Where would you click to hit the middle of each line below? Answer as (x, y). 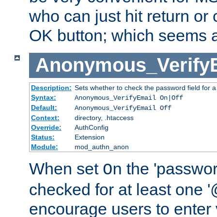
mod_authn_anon (101, 147)
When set (66, 168)
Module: (44, 147)
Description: (51, 87)
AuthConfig (91, 127)
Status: (43, 137)
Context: (45, 117)
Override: (46, 127)
